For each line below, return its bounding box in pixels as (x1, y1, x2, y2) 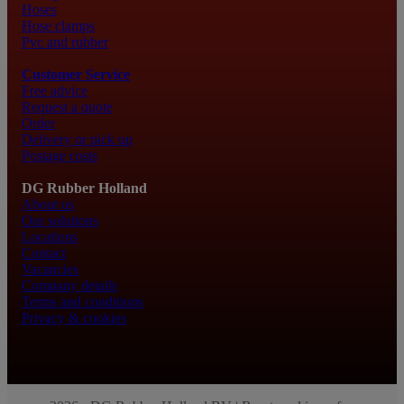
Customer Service (22, 67, 130, 83)
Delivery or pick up (22, 132, 133, 148)
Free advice (22, 83, 87, 99)
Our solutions (22, 213, 98, 228)
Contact (22, 245, 66, 261)
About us (22, 197, 74, 212)
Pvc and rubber (22, 34, 108, 50)
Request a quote (22, 99, 113, 115)
